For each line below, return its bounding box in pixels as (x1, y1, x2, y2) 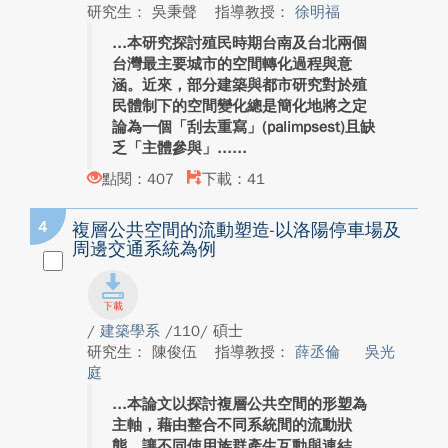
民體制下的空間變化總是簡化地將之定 (112, 97, 367, 115)
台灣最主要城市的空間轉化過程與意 (112, 55, 352, 73)
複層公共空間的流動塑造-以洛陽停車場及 (72, 219, 401, 241)
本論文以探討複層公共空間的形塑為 (127, 395, 367, 413)
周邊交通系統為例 (72, 238, 216, 260)
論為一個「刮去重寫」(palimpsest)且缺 (112, 118, 375, 136)
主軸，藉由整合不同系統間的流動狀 (112, 416, 352, 434)
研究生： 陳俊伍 (87, 343, 202, 361)
